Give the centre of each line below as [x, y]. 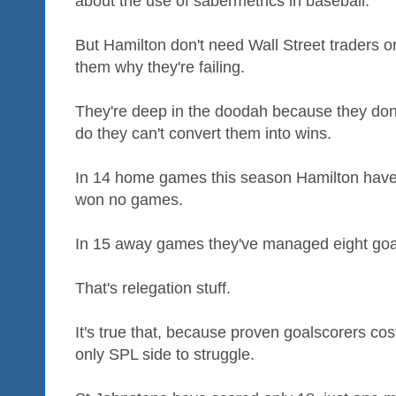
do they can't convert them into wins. [203, 133]
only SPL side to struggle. [165, 354]
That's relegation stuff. [153, 288]
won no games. [129, 199]
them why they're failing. [160, 67]
